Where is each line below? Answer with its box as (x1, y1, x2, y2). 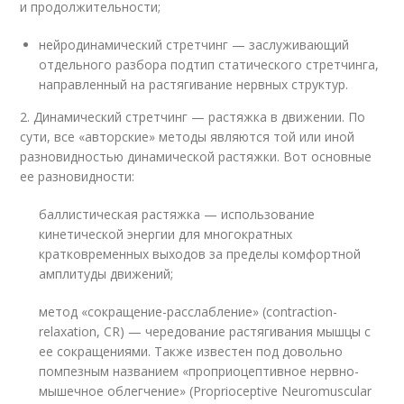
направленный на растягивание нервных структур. (39, 75, 349, 93)
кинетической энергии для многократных (39, 225, 293, 243)
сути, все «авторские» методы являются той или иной (20, 127, 355, 145)
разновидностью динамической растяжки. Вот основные (20, 147, 372, 165)
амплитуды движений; (39, 264, 174, 282)
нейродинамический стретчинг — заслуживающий (39, 35, 350, 53)
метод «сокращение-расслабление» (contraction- (39, 302, 338, 320)
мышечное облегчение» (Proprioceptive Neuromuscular (39, 381, 372, 399)
